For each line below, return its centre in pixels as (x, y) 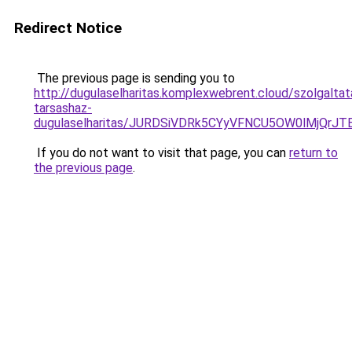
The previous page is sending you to (134, 78)
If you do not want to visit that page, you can (161, 153)
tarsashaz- (63, 108)
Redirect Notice (68, 28)
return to (313, 153)
